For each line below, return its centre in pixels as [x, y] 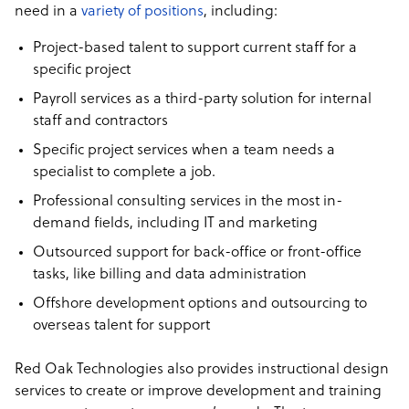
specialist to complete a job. [124, 173]
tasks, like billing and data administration [170, 275]
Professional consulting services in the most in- [188, 202]
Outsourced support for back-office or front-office [197, 253]
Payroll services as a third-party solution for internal [202, 100]
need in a [48, 12]
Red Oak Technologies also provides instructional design [202, 370]
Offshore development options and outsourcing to [200, 304]
